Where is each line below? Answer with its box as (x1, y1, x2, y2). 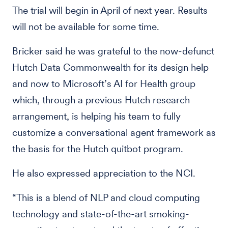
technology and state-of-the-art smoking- (12, 208, 189, 220)
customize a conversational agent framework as (12, 127, 216, 138)
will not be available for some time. (12, 21, 159, 33)
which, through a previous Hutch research (12, 94, 190, 106)
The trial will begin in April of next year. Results (12, 5, 208, 16)
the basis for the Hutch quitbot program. (12, 143, 183, 155)
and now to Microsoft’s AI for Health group (12, 78, 195, 90)
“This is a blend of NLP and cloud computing (12, 192, 200, 204)
